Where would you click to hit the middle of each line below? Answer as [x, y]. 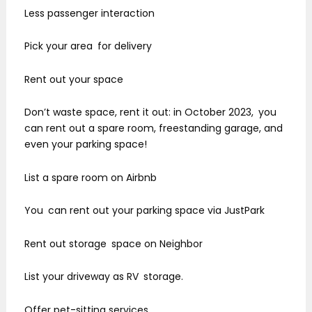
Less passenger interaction [89, 13]
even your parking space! [86, 145]
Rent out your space [74, 79]
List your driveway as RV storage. [104, 277]
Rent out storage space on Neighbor [114, 243]
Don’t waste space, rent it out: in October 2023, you [150, 112]
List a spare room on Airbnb [91, 177]
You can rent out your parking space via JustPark [145, 211]
